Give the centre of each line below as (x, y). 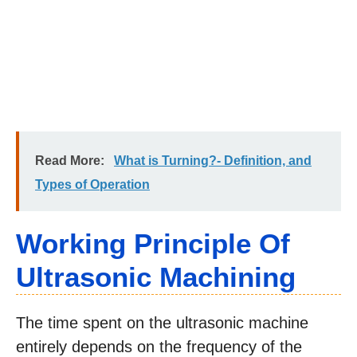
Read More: (70, 161)
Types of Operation (92, 185)
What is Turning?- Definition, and (213, 161)
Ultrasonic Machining (156, 277)
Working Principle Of (153, 244)
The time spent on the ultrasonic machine (162, 323)
